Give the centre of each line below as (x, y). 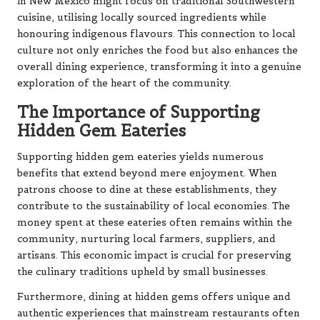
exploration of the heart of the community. (124, 84)
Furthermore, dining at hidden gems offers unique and (154, 297)
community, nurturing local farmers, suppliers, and (146, 239)
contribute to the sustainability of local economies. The (154, 206)
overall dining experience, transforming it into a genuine (159, 67)
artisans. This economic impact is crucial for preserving (154, 256)
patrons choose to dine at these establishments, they (147, 190)
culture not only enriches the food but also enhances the (157, 51)
